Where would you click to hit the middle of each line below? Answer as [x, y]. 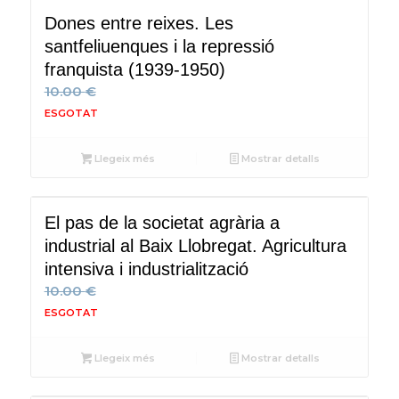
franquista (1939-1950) [134, 69]
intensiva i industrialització [146, 269]
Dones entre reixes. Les [138, 23]
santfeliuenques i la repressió [159, 46]
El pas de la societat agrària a [162, 222]
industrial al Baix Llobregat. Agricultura [195, 245]
